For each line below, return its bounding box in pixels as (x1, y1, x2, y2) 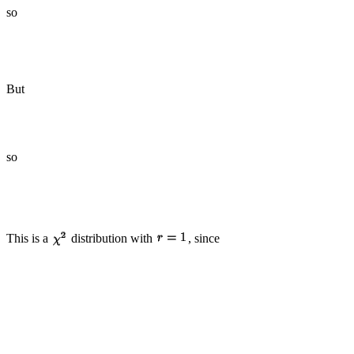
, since (188, 231, 220, 245)
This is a (6, 231, 51, 245)
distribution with (68, 231, 156, 245)
